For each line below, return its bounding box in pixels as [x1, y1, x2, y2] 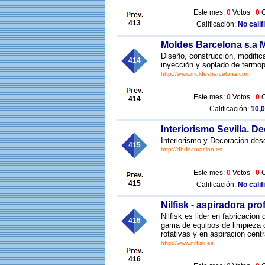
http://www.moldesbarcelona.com [161, 70, 250, 77]
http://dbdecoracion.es [161, 146, 222, 153]
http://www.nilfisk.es [161, 240, 214, 246]
